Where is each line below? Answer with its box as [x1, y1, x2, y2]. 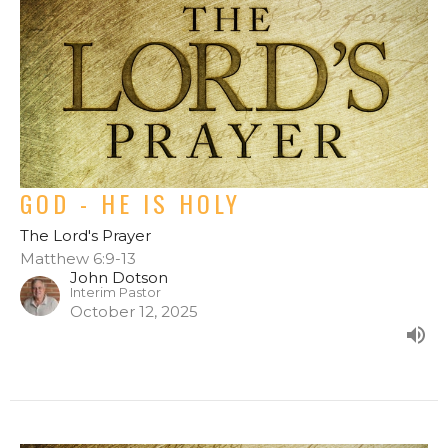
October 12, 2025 [70, 301, 198, 321]
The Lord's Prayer [20, 225, 151, 245]
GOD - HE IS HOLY [20, 184, 241, 221]
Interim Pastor [70, 284, 161, 300]
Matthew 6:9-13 [20, 248, 136, 268]
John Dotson [70, 267, 168, 287]
